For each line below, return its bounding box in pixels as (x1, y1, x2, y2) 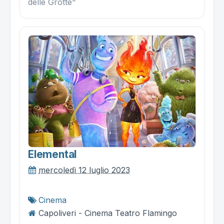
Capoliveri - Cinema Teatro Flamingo (38, 207, 177, 218)
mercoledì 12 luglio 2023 (38, 164, 130, 175)
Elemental (28, 147, 77, 160)
